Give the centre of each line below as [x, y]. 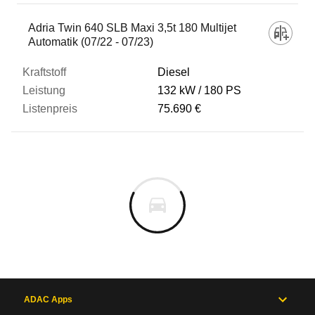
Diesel [174, 72]
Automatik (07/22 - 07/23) [91, 42]
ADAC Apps [48, 300]
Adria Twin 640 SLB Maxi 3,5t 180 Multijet [132, 28]
